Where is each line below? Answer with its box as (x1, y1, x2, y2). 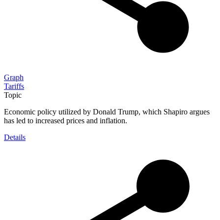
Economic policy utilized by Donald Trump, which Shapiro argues (4, 107, 210, 116)
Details (4, 133, 26, 141)
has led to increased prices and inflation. (4, 116, 127, 125)
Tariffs (4, 82, 24, 90)
